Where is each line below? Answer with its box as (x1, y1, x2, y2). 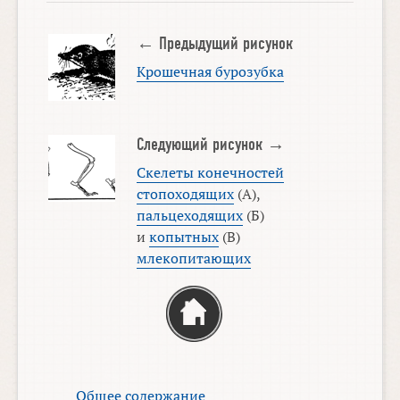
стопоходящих (136, 184, 234, 204)
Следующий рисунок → (136, 135, 285, 155)
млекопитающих (136, 248, 251, 269)
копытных (148, 227, 219, 247)
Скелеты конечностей (136, 162, 284, 183)
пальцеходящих (136, 205, 243, 226)
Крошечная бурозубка (136, 61, 284, 81)
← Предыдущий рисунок (136, 33, 293, 54)
